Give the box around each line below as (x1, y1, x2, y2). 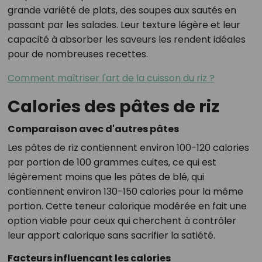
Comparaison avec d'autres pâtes (7, 122, 179, 136)
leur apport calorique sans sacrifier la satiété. (7, 229, 215, 243)
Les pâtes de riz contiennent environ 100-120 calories (7, 141, 249, 155)
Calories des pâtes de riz (7, 95, 219, 119)
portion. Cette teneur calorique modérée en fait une (7, 199, 247, 213)
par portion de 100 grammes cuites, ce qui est (7, 156, 216, 170)
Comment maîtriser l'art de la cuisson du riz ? (7, 71, 215, 85)
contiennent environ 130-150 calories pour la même (7, 185, 243, 199)
